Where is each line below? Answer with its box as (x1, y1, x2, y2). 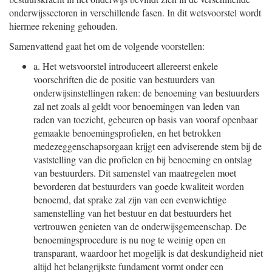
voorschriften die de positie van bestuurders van (33, 73, 215, 86)
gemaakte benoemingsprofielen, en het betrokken (33, 126, 221, 139)
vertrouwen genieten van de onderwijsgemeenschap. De (33, 220, 246, 233)
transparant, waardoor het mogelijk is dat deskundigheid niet (33, 246, 263, 259)
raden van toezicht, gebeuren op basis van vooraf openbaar (33, 113, 257, 126)
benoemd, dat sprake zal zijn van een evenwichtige (33, 193, 226, 206)
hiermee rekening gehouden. (9, 19, 118, 32)
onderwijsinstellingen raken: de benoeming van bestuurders (33, 86, 259, 99)
